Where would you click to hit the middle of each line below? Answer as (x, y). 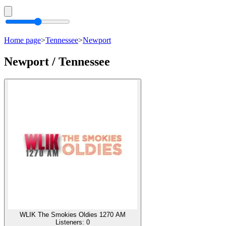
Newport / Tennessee (57, 61)
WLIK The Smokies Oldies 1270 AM (73, 214)
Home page (22, 40)
